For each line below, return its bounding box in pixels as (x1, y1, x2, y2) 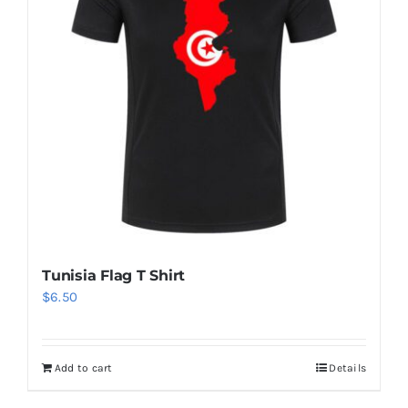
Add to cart (54, 361, 113, 374)
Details (329, 361, 367, 374)
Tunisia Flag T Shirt (41, 266, 186, 284)
